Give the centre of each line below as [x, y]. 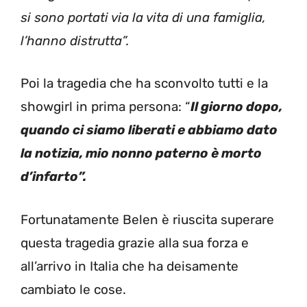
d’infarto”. [55, 177]
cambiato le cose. [73, 289]
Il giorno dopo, [236, 107]
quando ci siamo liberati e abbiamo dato [149, 130]
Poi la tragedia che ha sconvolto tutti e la [144, 84]
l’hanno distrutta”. [77, 40]
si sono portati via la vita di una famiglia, [143, 17]
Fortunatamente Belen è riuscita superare [147, 219]
